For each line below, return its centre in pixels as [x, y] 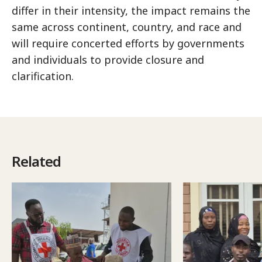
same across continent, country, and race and [127, 27]
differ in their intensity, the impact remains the [131, 11]
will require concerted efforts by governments [128, 44]
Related [36, 161]
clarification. [43, 76]
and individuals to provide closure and [108, 60]
